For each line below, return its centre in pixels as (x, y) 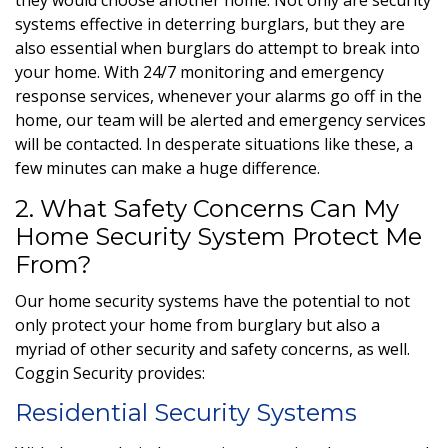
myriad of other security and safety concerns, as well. (212, 348)
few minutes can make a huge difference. (169, 167)
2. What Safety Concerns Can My (207, 208)
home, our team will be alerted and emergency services (220, 119)
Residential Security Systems (186, 412)
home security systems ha (145, 300)
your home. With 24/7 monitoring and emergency (199, 71)
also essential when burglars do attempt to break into (217, 47)
